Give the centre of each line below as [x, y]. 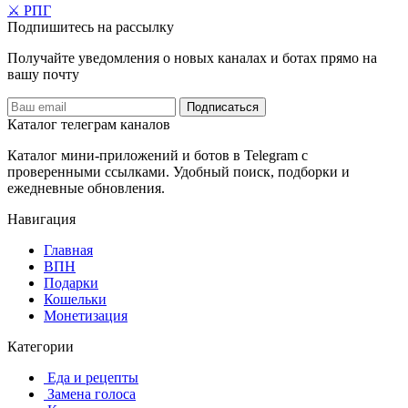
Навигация [41, 219]
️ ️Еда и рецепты [91, 377]
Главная [68, 250]
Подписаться [223, 107]
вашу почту [43, 74]
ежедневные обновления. [86, 188]
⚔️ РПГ [29, 10]
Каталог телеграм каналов [89, 124]
